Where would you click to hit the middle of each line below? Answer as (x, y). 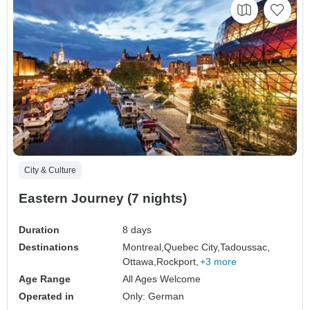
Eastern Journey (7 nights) (103, 198)
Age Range (45, 279)
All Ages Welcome (162, 279)
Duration (39, 229)
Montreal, (144, 247)
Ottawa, (140, 261)
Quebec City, (192, 247)
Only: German (154, 296)
